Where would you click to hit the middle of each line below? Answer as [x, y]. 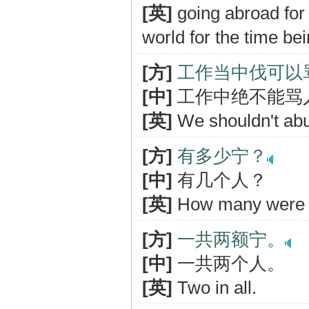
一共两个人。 [229, 263]
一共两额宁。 [231, 239]
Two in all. [215, 288]
